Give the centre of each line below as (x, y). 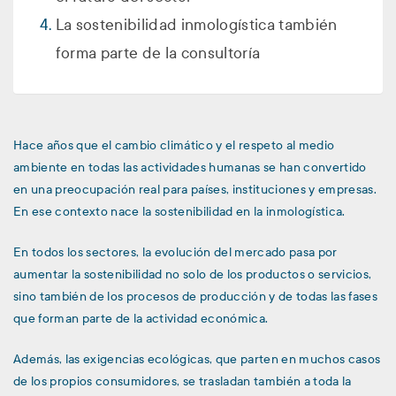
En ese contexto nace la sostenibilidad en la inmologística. (179, 212)
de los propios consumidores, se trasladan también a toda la (183, 381)
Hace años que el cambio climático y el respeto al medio (174, 146)
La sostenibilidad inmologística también (196, 25)
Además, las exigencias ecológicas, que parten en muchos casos (197, 359)
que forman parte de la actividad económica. (141, 318)
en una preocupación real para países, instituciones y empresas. (195, 190)
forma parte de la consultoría (158, 53)
